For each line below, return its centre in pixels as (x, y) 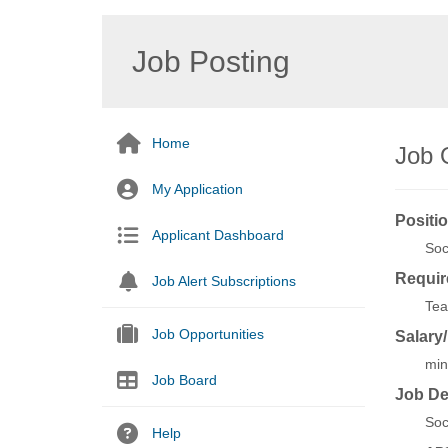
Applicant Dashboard (218, 235)
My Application (197, 189)
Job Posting (211, 61)
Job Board (184, 380)
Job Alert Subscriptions (224, 281)
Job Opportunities (208, 334)
